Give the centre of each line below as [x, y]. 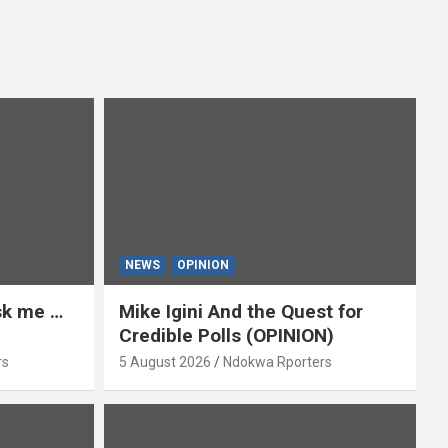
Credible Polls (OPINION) [226, 336]
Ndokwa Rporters [277, 362]
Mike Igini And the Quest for [240, 312]
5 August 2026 [164, 362]
